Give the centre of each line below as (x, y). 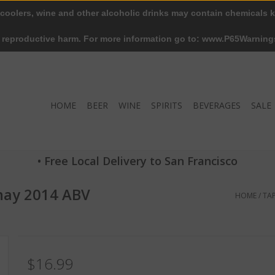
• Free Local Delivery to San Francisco (137, 161)
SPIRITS (167, 105)
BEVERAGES (217, 105)
